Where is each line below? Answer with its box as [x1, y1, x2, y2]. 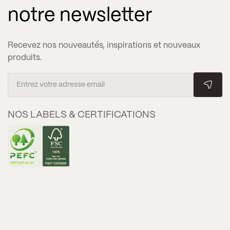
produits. [8, 54, 42, 62]
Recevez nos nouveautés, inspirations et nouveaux [8, 42, 200, 49]
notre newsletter [8, 7, 152, 25]
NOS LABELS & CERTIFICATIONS [8, 110, 156, 120]
